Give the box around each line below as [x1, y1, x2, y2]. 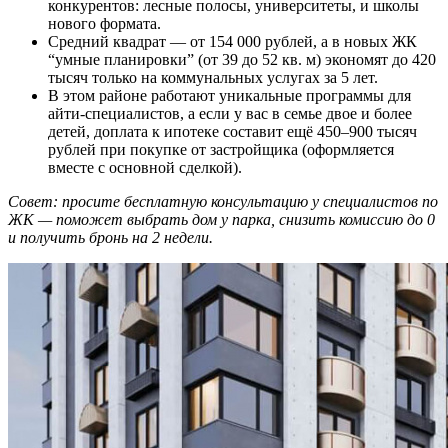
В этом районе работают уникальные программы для [48, 86, 411, 104]
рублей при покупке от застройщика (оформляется [48, 140, 394, 158]
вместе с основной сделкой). [48, 158, 242, 176]
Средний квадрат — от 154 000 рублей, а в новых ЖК [48, 32, 417, 50]
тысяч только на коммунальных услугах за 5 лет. [48, 68, 378, 86]
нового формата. [48, 14, 161, 32]
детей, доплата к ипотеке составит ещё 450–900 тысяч [48, 122, 417, 140]
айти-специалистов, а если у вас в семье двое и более [48, 104, 412, 122]
